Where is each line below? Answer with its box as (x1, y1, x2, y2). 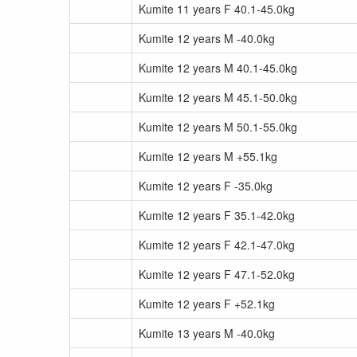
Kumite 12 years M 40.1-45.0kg (139, 60, 297, 76)
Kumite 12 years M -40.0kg (139, 30, 275, 46)
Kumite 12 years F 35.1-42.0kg (139, 207, 295, 223)
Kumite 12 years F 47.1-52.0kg (139, 266, 295, 282)
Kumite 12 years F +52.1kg (139, 296, 275, 312)
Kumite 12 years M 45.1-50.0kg (139, 89, 297, 105)
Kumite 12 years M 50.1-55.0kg (139, 119, 297, 135)
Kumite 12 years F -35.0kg (139, 178, 273, 194)
